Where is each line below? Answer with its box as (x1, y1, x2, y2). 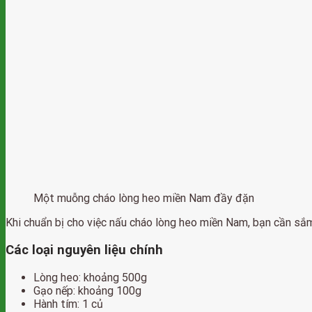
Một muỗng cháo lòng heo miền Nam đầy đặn (33, 192, 254, 205)
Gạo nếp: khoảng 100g (33, 283, 141, 297)
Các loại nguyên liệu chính (6, 242, 163, 258)
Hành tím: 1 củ (33, 297, 103, 311)
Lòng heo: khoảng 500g (33, 270, 147, 284)
